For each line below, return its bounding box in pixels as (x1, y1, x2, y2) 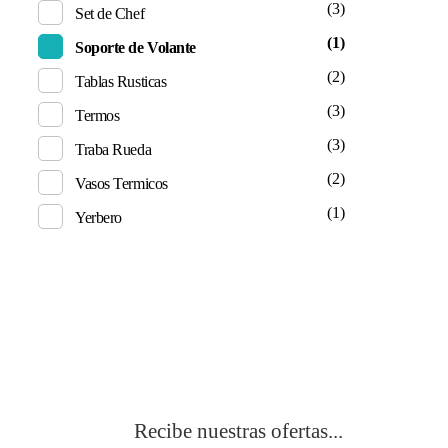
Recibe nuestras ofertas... (134, 419, 344, 444)
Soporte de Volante (75, 38, 196, 56)
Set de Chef (75, 4, 145, 22)
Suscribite (134, 346, 295, 392)
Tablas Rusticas (75, 72, 167, 90)
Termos (75, 106, 120, 124)
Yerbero (75, 208, 122, 226)
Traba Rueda (75, 140, 152, 158)
